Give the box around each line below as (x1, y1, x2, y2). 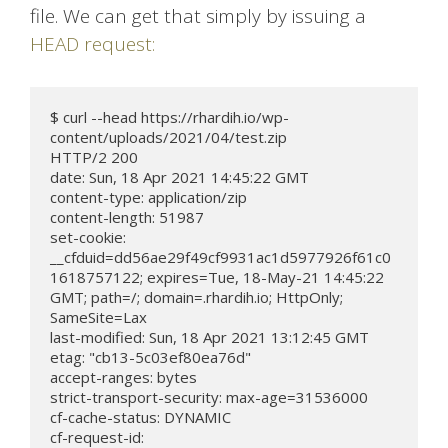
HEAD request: (30, 31, 155, 58)
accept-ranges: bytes (50, 366, 197, 387)
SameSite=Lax (50, 306, 147, 327)
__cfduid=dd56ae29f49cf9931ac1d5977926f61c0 (50, 246, 391, 267)
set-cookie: (50, 226, 126, 247)
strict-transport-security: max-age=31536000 (50, 386, 368, 407)
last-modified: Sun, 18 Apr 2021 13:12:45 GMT (50, 326, 369, 347)
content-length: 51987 (50, 206, 204, 227)
